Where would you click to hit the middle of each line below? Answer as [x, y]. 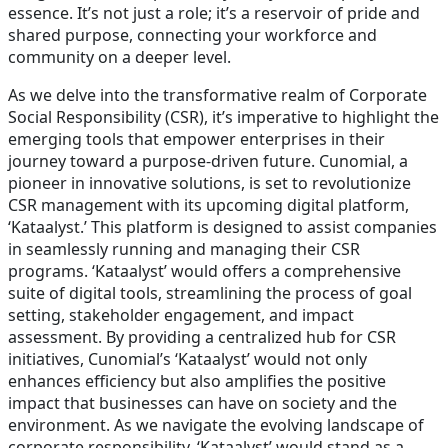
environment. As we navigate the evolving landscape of [216, 424]
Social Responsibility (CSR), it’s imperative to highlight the [223, 116]
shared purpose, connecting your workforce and [192, 34]
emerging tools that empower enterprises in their [196, 138]
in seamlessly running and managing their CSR [184, 248]
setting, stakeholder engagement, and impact [181, 314]
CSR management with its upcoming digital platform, [208, 204]
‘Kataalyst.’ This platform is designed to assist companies [222, 226]
